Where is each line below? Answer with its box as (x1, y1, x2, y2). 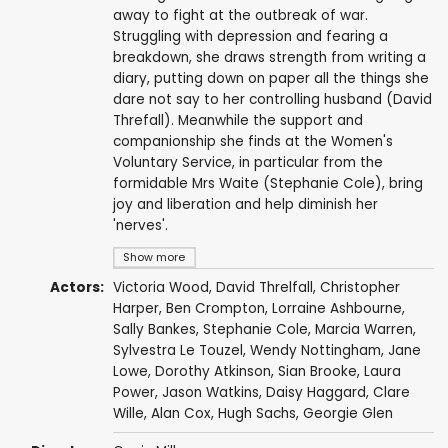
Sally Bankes (112, 320, 196, 339)
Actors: (50, 278, 105, 297)
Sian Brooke (277, 362, 357, 381)
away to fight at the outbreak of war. (112, 5, 368, 25)
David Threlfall (215, 278, 313, 297)
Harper (112, 299, 159, 318)
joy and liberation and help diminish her (112, 194, 378, 214)
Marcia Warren (314, 320, 413, 339)
